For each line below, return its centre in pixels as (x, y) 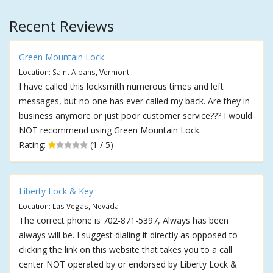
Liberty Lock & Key (56, 191)
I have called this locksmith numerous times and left (121, 86)
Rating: (34, 145)
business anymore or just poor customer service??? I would (136, 115)
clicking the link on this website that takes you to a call (126, 250)
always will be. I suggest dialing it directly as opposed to (128, 235)
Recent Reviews (62, 26)
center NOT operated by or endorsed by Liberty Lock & (128, 264)
